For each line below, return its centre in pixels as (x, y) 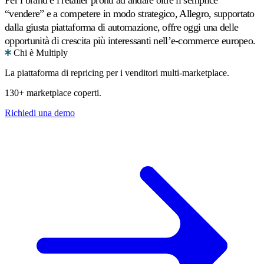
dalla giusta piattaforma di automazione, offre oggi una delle (122, 27)
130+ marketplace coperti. (53, 93)
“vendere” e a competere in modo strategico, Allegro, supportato (130, 14)
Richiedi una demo (40, 113)
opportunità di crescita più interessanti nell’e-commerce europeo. (130, 41)
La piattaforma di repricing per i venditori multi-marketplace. (117, 73)
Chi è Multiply (41, 53)
